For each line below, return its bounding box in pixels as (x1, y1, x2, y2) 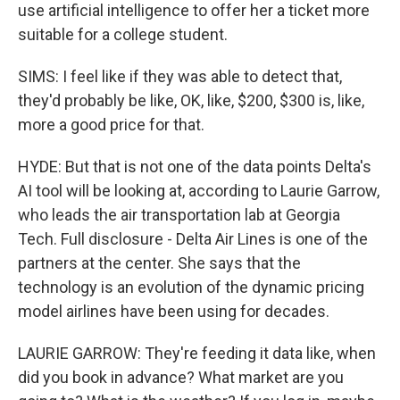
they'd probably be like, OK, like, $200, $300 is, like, (18, 91, 364, 110)
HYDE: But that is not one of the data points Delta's (18, 157, 371, 176)
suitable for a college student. (18, 25, 228, 44)
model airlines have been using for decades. (18, 302, 329, 321)
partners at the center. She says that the (18, 254, 301, 272)
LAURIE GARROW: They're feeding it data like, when (18, 344, 376, 362)
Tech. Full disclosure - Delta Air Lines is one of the (18, 229, 368, 248)
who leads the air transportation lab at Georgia (18, 205, 340, 224)
